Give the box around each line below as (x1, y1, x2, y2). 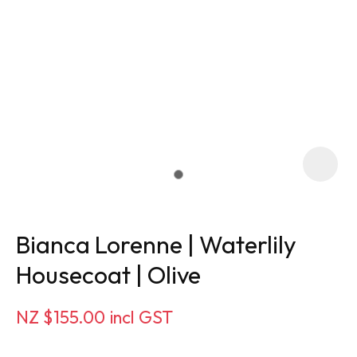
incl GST (110, 306, 173, 329)
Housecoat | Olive (16, 260, 201, 291)
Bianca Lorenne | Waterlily (16, 229, 296, 261)
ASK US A (206, 302, 267, 322)
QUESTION (202, 324, 270, 343)
